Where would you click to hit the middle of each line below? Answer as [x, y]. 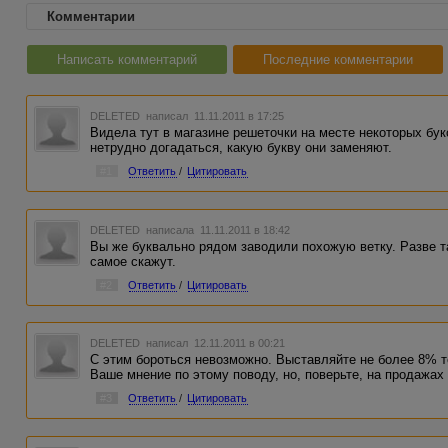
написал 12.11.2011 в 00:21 [214, 343]
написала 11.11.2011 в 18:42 [217, 229]
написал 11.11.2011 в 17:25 [214, 116]
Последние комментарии [338, 59]
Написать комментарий [127, 59]
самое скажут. [133, 261]
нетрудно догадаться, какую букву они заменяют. [241, 147]
